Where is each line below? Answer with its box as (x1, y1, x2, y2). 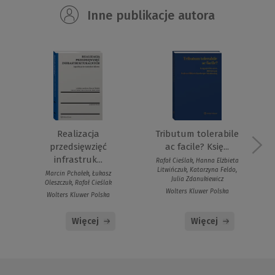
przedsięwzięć (49, 141, 107, 153)
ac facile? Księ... (165, 141, 229, 153)
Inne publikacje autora (84, 8, 215, 23)
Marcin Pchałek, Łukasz (45, 170, 111, 178)
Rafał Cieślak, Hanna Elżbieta (155, 157, 239, 165)
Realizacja (56, 128, 99, 140)
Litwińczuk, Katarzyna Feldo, (157, 166, 237, 174)
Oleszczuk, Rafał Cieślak (44, 179, 112, 187)
